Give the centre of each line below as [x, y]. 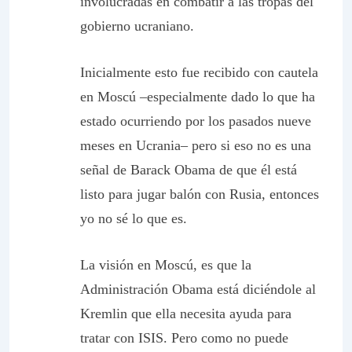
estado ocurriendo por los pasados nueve [196, 121]
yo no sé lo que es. [134, 218]
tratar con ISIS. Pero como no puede [184, 338]
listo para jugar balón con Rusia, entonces [200, 194]
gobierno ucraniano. [137, 26]
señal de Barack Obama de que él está [189, 170]
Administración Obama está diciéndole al [198, 289]
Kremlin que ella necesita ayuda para [186, 313]
